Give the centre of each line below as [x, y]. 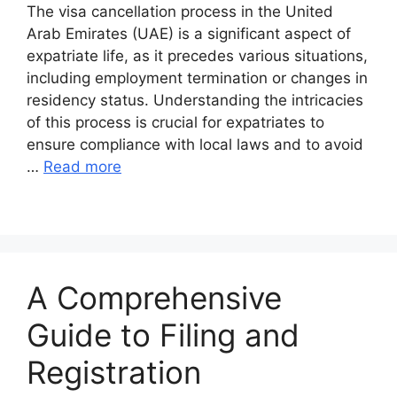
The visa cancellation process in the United [180, 11]
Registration [114, 372]
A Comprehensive [154, 297]
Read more [82, 166]
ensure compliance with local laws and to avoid [195, 144]
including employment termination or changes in [197, 78]
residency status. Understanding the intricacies [195, 100]
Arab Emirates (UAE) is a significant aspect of [189, 33]
